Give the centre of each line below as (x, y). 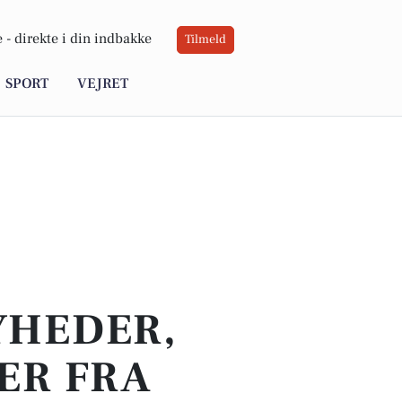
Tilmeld (205, 40)
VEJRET (103, 84)
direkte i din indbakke (83, 39)
